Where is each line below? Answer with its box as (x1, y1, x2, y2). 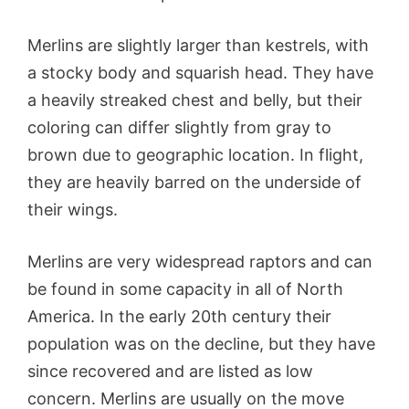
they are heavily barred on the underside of (27, 172, 362, 192)
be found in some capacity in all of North (27, 278, 343, 299)
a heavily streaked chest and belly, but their (27, 89, 362, 110)
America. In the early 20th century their (27, 306, 331, 326)
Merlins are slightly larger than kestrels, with (27, 35, 369, 55)
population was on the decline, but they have (27, 333, 375, 353)
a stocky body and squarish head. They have (27, 62, 373, 82)
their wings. (27, 199, 122, 219)
